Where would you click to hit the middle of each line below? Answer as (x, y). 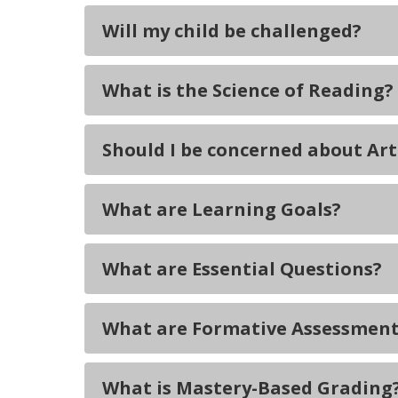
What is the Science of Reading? (248, 90)
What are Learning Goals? (222, 209)
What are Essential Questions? (242, 269)
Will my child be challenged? (232, 31)
